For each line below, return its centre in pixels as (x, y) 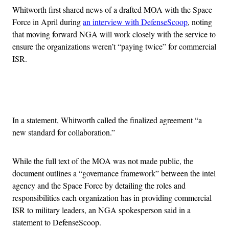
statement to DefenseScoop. (57, 222)
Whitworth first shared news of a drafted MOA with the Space (112, 9)
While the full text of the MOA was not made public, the (103, 161)
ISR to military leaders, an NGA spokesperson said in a (101, 210)
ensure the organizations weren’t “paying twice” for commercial (114, 46)
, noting (200, 21)
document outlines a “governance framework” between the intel (114, 173)
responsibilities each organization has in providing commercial (112, 197)
